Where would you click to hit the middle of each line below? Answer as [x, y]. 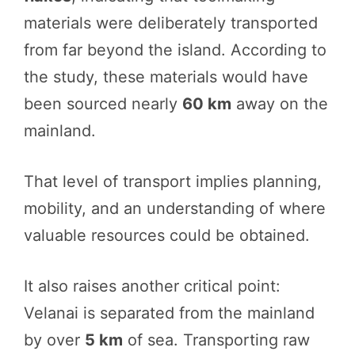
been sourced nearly [103, 104]
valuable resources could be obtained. [167, 236]
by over [54, 340]
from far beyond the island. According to [175, 50]
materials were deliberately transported [171, 23]
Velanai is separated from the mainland [169, 313]
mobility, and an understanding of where [175, 209]
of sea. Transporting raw [216, 340]
